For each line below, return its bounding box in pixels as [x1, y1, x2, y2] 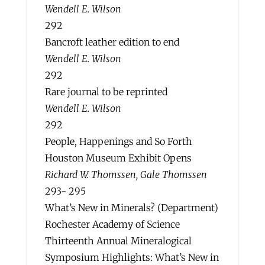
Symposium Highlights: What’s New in [44, 251, 219, 263]
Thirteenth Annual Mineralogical [44, 235, 192, 247]
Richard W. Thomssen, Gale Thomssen [44, 169, 207, 180]
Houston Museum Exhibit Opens [44, 152, 192, 164]
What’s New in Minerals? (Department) [44, 202, 218, 214]
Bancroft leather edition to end [44, 36, 179, 48]
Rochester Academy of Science [44, 218, 180, 230]
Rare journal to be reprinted [44, 86, 167, 98]
